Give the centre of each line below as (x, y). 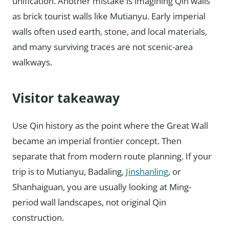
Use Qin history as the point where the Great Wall (110, 125)
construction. (38, 217)
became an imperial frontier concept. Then (97, 141)
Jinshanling (147, 171)
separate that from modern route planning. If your (112, 156)
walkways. (32, 62)
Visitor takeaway (66, 97)
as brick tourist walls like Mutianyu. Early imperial (109, 16)
